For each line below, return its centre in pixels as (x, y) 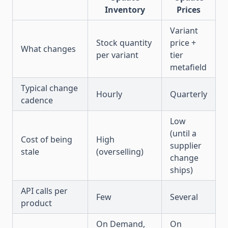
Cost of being (47, 139)
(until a (183, 133)
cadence (37, 100)
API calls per (44, 191)
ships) (181, 170)
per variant (117, 55)
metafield (188, 67)
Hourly (109, 94)
